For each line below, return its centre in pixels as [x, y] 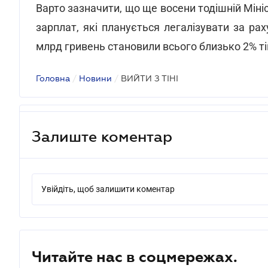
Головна [53, 78]
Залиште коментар [102, 136]
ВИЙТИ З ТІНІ [150, 78]
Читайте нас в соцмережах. [135, 257]
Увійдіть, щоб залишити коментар [108, 189]
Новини [95, 78]
